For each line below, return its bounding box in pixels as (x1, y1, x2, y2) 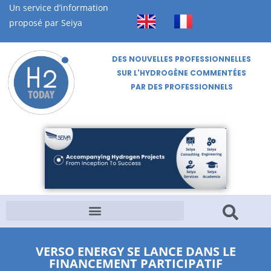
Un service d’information (9, 2, 108, 13)
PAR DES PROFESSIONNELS (130, 82, 233, 92)
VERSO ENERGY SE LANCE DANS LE (35, 243, 236, 260)
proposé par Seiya (9, 17, 82, 28)
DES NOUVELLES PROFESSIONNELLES (112, 54, 252, 64)
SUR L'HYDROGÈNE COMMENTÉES (117, 68, 247, 78)
